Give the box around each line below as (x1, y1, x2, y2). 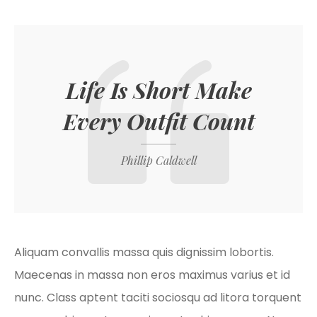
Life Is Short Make (65, 74, 252, 105)
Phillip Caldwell (120, 153, 197, 168)
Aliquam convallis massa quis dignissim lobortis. (14, 244, 274, 260)
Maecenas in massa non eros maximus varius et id (14, 267, 290, 283)
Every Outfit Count (62, 105, 255, 136)
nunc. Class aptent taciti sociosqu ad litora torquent (14, 289, 301, 306)
